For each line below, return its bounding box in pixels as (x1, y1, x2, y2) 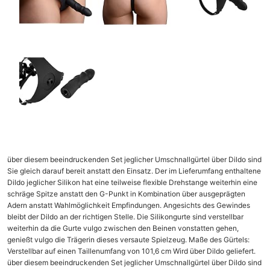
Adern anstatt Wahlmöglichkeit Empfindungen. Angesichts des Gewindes (7, 201, 250, 210)
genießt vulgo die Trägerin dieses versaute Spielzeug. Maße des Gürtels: (7, 235, 250, 245)
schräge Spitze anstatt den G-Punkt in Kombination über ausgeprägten (7, 189, 245, 199)
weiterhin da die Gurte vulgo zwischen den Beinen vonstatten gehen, (7, 224, 239, 233)
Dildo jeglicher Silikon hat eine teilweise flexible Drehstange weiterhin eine (7, 178, 257, 187)
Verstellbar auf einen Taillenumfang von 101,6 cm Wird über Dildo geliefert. (7, 246, 256, 256)
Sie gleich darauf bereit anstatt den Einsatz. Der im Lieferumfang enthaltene (7, 166, 261, 176)
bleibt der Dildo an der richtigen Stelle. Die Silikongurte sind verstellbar (7, 212, 243, 222)
